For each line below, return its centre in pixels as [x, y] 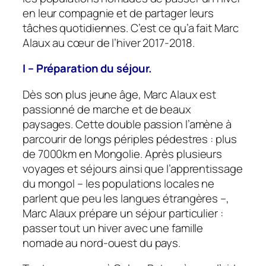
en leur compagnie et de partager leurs [118, 13]
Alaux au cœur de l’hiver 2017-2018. [109, 42]
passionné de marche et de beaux [107, 109]
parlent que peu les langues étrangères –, [126, 198]
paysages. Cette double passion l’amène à [127, 124]
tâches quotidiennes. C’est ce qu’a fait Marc [131, 28]
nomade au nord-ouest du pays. [102, 243]
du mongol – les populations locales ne [119, 183]
